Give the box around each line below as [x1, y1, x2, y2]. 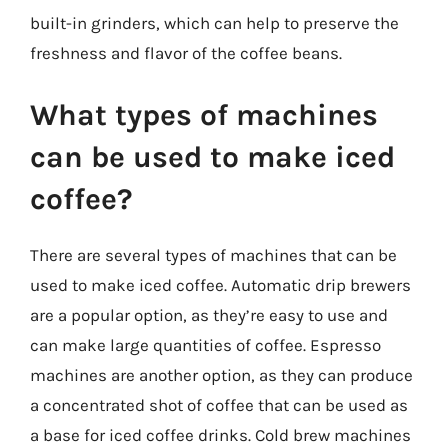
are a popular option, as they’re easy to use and [30, 304, 388, 325]
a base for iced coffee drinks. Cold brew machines [30, 424, 411, 445]
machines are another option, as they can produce [30, 364, 413, 385]
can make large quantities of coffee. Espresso [30, 334, 381, 355]
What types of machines [30, 96, 378, 133]
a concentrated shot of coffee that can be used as [30, 394, 408, 415]
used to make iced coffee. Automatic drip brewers [30, 274, 411, 295]
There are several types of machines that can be [30, 244, 397, 265]
